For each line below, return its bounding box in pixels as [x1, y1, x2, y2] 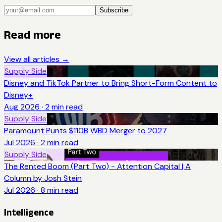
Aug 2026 [4, 102, 40, 112]
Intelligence [4, 207, 54, 218]
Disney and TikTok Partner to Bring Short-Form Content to [4, 78, 217, 89]
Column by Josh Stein [4, 173, 82, 184]
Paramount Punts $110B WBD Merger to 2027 [4, 125, 167, 136]
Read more [4, 28, 61, 42]
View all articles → [4, 54, 69, 65]
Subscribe [100, 6, 128, 14]
